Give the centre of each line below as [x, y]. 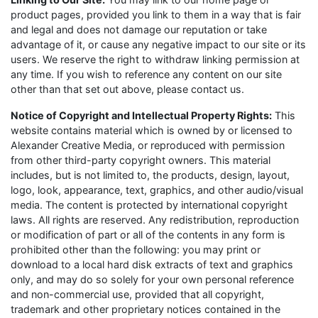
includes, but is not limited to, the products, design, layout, [150, 175]
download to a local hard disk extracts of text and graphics [152, 264]
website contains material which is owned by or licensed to [152, 130]
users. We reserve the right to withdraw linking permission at [155, 59]
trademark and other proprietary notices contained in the [146, 309]
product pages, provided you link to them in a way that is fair [156, 15]
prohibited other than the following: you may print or [136, 250]
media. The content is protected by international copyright [149, 205]
